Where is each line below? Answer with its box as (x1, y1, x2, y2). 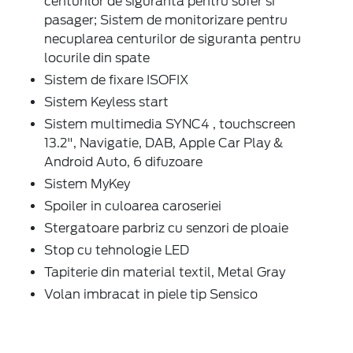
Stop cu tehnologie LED (44, 243, 189, 258)
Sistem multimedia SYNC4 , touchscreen (44, 117, 295, 132)
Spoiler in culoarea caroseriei (44, 199, 221, 214)
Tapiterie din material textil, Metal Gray (44, 265, 285, 281)
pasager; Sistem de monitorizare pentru (44, 13, 288, 28)
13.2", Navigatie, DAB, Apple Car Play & (44, 136, 284, 151)
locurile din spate (44, 50, 150, 66)
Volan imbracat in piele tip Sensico (44, 287, 258, 303)
